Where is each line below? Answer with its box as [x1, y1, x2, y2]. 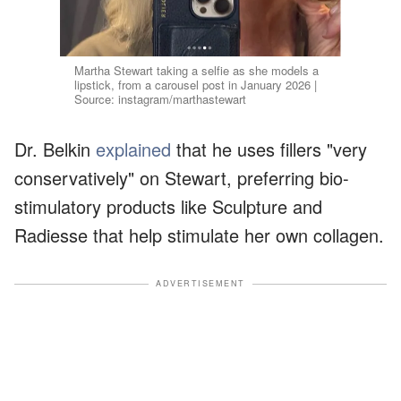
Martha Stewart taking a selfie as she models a [74, 62, 320, 80]
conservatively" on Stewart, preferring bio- [14, 165, 349, 192]
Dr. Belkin [14, 136, 96, 163]
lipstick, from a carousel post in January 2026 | [74, 76, 318, 94]
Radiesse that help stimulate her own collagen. [14, 222, 384, 249]
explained [96, 136, 171, 163]
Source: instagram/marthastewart [74, 90, 247, 108]
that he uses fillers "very [171, 136, 367, 163]
